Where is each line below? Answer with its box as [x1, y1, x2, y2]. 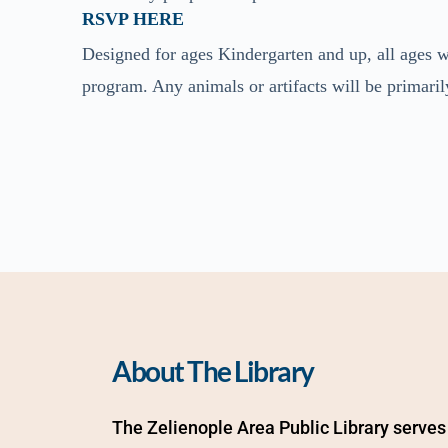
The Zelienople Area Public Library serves [112, 416, 446, 438]
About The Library [112, 353, 314, 388]
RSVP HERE [82, 8, 185, 29]
